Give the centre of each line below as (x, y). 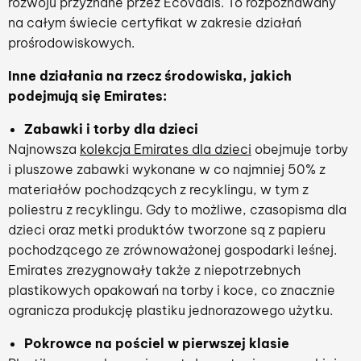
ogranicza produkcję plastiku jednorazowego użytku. (170, 310)
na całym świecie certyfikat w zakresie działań (155, 22)
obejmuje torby (300, 149)
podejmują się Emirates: (87, 95)
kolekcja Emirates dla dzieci (166, 149)
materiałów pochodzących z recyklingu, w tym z (158, 189)
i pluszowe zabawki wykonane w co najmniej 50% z (167, 169)
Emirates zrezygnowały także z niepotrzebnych (154, 270)
